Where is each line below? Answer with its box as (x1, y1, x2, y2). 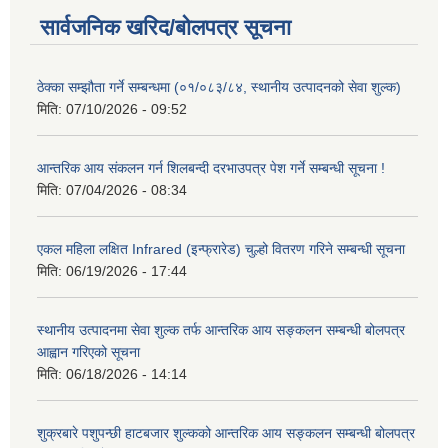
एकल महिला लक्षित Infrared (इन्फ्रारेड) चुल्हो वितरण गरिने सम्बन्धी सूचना (37, 240, 405, 257)
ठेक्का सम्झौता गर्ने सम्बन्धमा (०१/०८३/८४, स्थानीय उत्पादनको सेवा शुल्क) (37, 78, 401, 95)
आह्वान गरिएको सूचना (37, 343, 140, 360)
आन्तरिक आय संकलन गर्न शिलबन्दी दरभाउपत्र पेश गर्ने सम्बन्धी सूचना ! (37, 159, 385, 176)
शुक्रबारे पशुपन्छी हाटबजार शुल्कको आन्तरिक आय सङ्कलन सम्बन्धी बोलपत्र (37, 424, 415, 441)
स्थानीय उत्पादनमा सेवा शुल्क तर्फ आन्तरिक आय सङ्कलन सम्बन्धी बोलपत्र (37, 321, 405, 338)
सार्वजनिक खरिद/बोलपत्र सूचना (40, 14, 291, 40)
